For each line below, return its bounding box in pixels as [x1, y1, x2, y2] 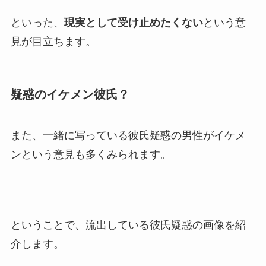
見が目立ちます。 [10, 36, 96, 48]
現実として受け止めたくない [64, 17, 203, 29]
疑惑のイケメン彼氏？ [10, 87, 129, 101]
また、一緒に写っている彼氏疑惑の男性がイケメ [10, 129, 246, 142]
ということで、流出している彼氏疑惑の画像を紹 [10, 218, 246, 231]
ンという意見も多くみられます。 [10, 148, 171, 161]
